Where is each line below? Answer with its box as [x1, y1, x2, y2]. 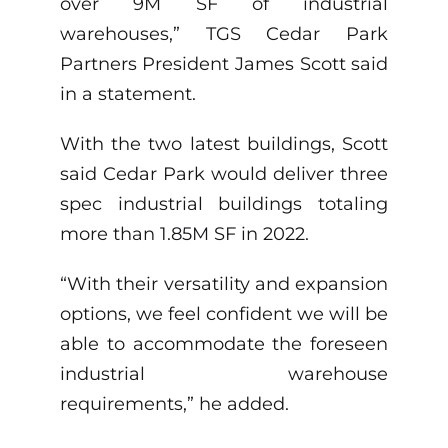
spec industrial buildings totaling [59, 193, 389, 216]
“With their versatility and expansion [59, 273, 389, 296]
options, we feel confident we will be [59, 303, 389, 326]
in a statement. [59, 83, 196, 106]
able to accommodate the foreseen [59, 333, 389, 356]
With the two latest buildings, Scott [59, 133, 389, 156]
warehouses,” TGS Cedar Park [59, 23, 389, 46]
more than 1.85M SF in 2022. [59, 223, 309, 246]
